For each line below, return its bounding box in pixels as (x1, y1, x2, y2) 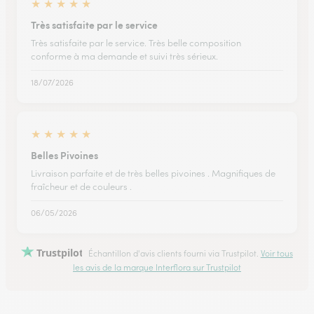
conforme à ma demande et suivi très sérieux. (31, 50, 218, 62)
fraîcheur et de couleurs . (31, 181, 132, 193)
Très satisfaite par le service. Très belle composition (31, 37, 241, 49)
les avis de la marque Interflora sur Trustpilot (73, 262, 241, 273)
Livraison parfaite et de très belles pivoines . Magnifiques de (31, 168, 275, 179)
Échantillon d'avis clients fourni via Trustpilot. (86, 248, 261, 259)
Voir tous (260, 248, 293, 259)
